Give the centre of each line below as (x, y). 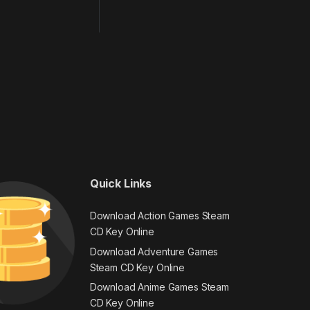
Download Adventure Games (154, 251)
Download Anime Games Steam (159, 287)
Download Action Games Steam (159, 215)
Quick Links (121, 184)
